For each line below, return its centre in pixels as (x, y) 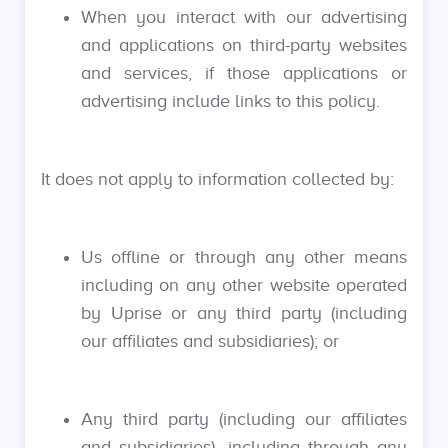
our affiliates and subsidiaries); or (210, 341)
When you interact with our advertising (244, 17)
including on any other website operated (244, 285)
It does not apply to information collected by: (217, 179)
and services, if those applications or (244, 73)
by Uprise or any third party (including (244, 313)
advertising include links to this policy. (230, 101)
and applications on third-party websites (244, 45)
